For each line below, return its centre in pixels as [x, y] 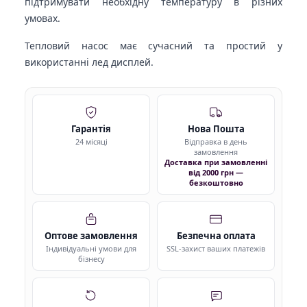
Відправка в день [216, 141]
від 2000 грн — [216, 172]
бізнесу [91, 258]
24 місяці [91, 141]
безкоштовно [216, 182]
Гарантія [91, 128]
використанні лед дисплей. [89, 62]
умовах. [42, 18]
